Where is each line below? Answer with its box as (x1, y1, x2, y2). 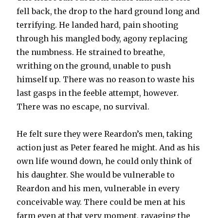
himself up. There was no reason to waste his (17, 74, 195, 84)
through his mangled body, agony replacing (17, 33, 188, 43)
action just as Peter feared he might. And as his (17, 142, 200, 152)
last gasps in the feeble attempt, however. (17, 88, 179, 98)
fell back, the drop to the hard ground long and (17, 6, 200, 16)
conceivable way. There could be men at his (17, 197, 186, 207)
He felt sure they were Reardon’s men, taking (17, 128, 193, 139)
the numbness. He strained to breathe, (17, 47, 165, 57)
